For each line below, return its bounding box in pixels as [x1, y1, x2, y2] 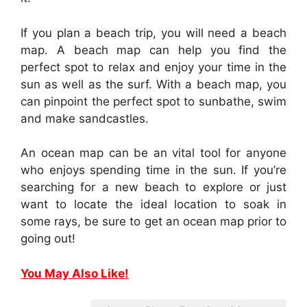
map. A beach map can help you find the [21, 42, 286, 57]
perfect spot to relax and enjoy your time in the [21, 60, 286, 74]
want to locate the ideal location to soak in [21, 197, 286, 212]
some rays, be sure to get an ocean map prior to [21, 214, 286, 229]
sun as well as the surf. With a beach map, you [21, 77, 286, 91]
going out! [21, 232, 75, 246]
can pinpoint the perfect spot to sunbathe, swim [21, 94, 286, 108]
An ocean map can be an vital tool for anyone [21, 146, 286, 160]
